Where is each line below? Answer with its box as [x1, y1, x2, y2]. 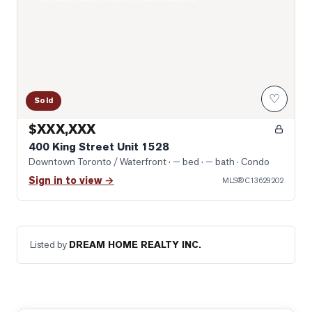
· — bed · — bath [166, 155, 235, 168]
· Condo [235, 155, 270, 168]
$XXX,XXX [29, 120, 96, 138]
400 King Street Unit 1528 [29, 139, 169, 154]
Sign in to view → [29, 174, 114, 187]
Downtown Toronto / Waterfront [29, 155, 166, 168]
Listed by [30, 238, 69, 251]
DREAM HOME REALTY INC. [69, 238, 201, 251]
